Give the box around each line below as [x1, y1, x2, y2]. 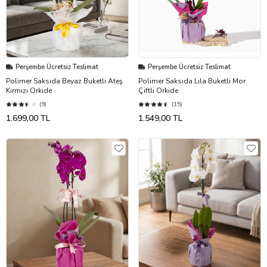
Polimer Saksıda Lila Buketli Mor [138, 76, 246, 86]
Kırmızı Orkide [6, 86, 52, 96]
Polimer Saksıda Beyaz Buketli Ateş [6, 76, 123, 86]
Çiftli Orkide [138, 86, 178, 96]
